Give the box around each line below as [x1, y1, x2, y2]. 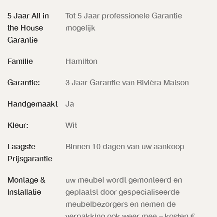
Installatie [7, 186, 41, 196]
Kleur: [7, 120, 28, 129]
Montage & [7, 174, 45, 184]
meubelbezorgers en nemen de [65, 199, 176, 208]
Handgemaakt [7, 98, 58, 108]
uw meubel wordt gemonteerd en [65, 174, 182, 184]
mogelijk [65, 22, 95, 32]
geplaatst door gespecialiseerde [65, 186, 180, 196]
